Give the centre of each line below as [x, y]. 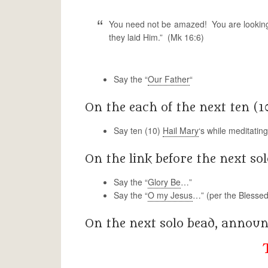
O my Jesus [170, 195]
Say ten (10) [138, 130]
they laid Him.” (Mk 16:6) [156, 37]
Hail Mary [181, 130]
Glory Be [164, 182]
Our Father [169, 79]
